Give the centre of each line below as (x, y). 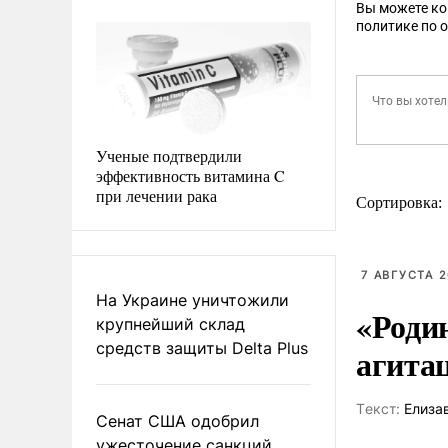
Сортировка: (401, 202)
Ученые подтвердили (169, 155)
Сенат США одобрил (177, 420)
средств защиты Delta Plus (202, 347)
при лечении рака (156, 195)
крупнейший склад (170, 323)
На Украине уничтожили (192, 299)
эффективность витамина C (190, 175)
